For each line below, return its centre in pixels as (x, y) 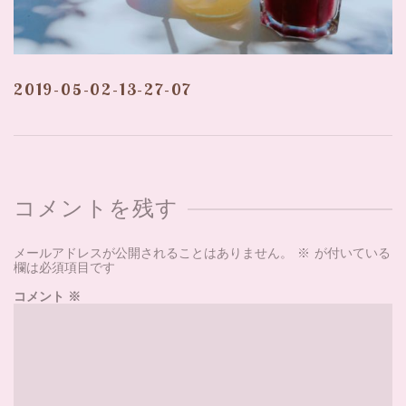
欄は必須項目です (64, 267)
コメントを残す (97, 208)
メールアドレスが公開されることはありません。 (153, 253)
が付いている (350, 253)
